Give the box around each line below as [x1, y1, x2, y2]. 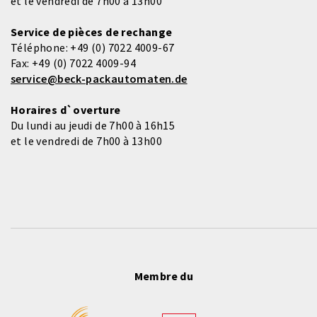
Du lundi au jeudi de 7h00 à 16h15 [11, 117, 175, 132]
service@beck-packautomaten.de [11, 71, 188, 86]
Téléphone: [11, 40, 71, 54]
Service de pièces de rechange [11, 24, 173, 39]
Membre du [134, 268, 194, 283]
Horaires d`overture [11, 102, 121, 117]
